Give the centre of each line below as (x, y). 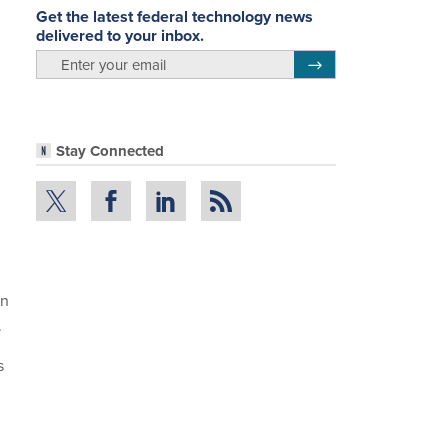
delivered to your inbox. (120, 35)
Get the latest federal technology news (174, 16)
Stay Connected (110, 151)
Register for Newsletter (373, 61)
